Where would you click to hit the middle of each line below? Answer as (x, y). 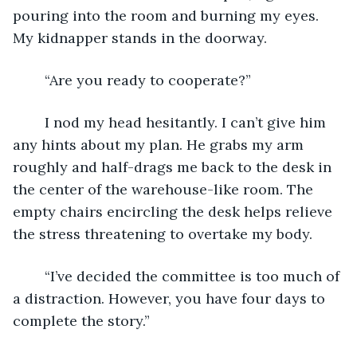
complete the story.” (81, 320)
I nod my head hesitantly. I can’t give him (37, 122)
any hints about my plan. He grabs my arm (160, 144)
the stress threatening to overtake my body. (165, 233)
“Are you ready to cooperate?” (148, 80)
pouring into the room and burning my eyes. (168, 15)
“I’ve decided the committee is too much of (37, 276)
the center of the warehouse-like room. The (165, 189)
